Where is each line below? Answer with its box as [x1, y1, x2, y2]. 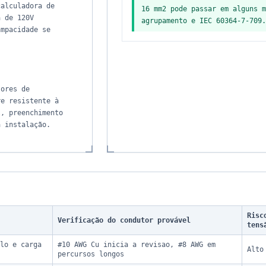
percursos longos [58, 250, 124, 258]
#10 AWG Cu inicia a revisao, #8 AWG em [58, 240, 216, 249]
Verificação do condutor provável [58, 216, 191, 224]
